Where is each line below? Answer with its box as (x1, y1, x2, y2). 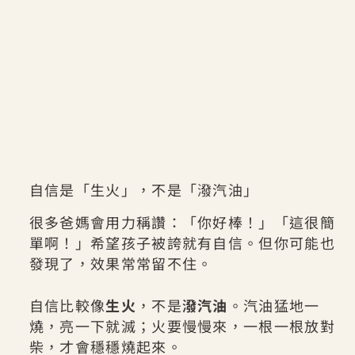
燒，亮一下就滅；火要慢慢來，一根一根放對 (29, 315, 335, 337)
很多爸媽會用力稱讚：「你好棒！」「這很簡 (29, 212, 335, 233)
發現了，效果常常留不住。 (29, 253, 213, 274)
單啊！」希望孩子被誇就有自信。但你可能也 (29, 232, 335, 254)
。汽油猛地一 (227, 295, 320, 316)
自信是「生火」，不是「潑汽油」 (29, 178, 259, 200)
